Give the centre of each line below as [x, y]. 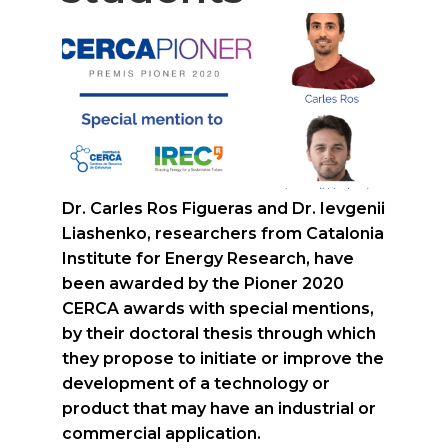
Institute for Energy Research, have [208, 259]
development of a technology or [196, 384]
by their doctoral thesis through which [219, 334]
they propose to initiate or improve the [223, 359]
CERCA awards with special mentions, [218, 309]
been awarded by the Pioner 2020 [203, 284]
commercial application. [161, 434]
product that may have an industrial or [219, 409]
